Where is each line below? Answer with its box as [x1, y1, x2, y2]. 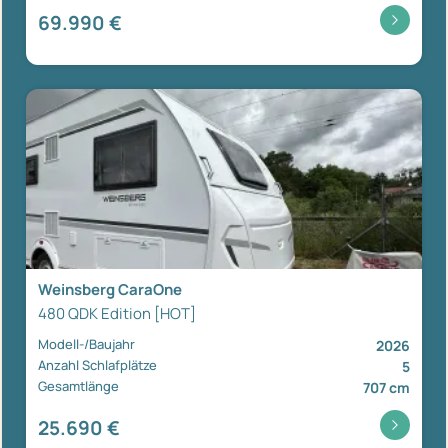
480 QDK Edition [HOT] [38, 303, 196, 325]
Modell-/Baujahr [38, 335, 135, 354]
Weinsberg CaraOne [38, 279, 182, 301]
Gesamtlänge [38, 377, 119, 396]
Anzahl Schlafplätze [38, 356, 157, 375]
